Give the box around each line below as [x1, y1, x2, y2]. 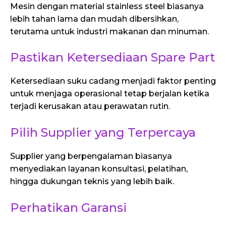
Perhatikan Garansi [10, 200, 127, 215]
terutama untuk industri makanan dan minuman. [10, 26, 209, 36]
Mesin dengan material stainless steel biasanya [10, 1, 204, 11]
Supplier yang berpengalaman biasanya [10, 151, 172, 161]
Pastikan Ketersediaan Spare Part [10, 50, 215, 65]
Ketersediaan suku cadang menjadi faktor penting [10, 76, 216, 86]
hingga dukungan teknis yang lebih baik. [10, 176, 174, 186]
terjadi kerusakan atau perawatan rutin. [10, 101, 170, 111]
